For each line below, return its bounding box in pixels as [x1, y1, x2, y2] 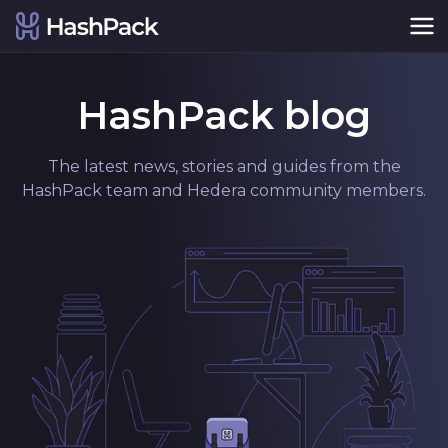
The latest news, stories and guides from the [47, 157, 401, 176]
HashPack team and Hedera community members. [22, 181, 426, 200]
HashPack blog [77, 92, 371, 139]
